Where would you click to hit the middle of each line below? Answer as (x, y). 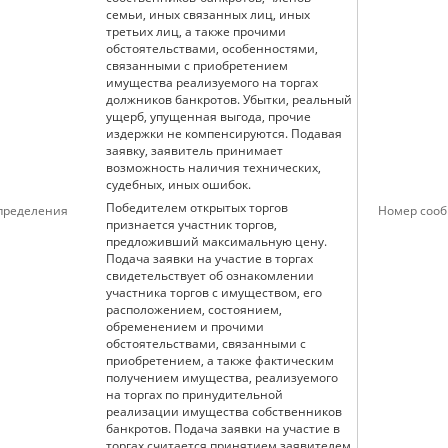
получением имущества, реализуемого (222, 377)
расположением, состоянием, (194, 309)
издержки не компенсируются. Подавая (224, 133)
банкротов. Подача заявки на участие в (223, 428)
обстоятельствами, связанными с (206, 343)
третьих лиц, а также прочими (196, 31)
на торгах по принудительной (194, 394)
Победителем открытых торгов (197, 207)
